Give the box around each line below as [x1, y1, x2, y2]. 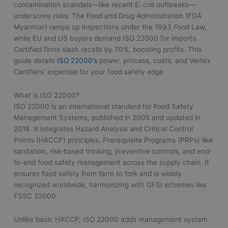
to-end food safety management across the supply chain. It [14, 158, 210, 166]
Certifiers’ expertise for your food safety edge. [14, 67, 166, 76]
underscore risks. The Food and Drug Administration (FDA [14, 11, 202, 20]
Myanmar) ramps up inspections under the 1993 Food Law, [14, 22, 207, 31]
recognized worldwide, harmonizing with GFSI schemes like [14, 180, 207, 189]
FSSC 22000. [14, 191, 59, 200]
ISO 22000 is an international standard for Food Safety [14, 102, 194, 110]
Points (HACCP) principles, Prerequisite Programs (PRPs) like [14, 135, 213, 144]
